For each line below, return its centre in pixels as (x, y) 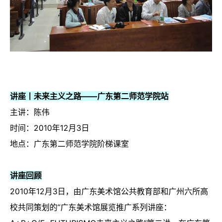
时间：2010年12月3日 (50, 128)
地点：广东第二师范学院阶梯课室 (69, 144)
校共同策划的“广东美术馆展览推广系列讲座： (91, 207)
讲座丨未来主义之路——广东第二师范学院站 (89, 96)
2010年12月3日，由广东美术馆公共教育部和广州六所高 (109, 192)
